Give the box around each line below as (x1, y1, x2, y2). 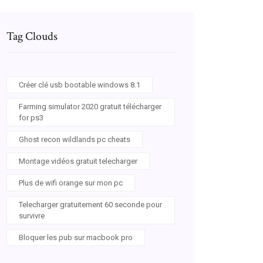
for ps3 (19, 113, 43, 122)
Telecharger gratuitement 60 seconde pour (19, 200, 162, 209)
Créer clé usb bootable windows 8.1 (19, 80, 140, 89)
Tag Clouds (6, 29, 58, 44)
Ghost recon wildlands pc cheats (19, 135, 130, 144)
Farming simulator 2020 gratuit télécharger (19, 102, 161, 111)
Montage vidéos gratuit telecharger (19, 157, 137, 166)
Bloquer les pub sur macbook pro (19, 233, 133, 242)
